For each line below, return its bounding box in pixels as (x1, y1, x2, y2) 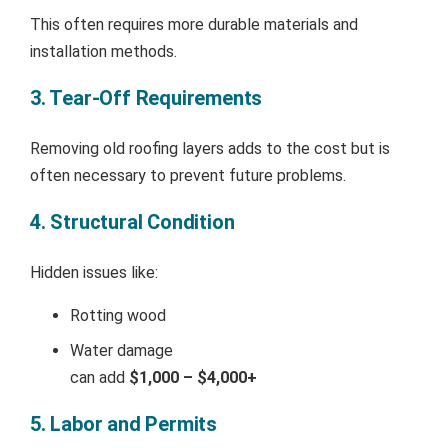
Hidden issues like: (30, 262, 158, 282)
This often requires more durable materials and (30, 14, 358, 34)
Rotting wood (70, 305, 166, 325)
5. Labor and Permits (30, 411, 217, 436)
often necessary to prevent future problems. (30, 165, 346, 185)
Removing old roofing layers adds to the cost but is (30, 138, 390, 158)
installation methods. (30, 41, 177, 61)
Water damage (70, 340, 173, 360)
